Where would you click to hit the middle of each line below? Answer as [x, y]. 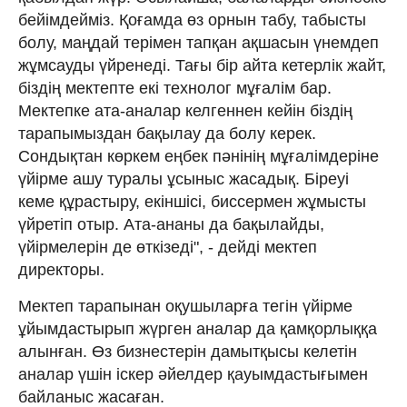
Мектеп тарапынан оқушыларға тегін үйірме [185, 306]
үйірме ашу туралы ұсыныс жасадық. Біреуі [184, 179]
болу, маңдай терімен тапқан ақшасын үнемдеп [199, 42]
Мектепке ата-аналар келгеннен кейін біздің [185, 110]
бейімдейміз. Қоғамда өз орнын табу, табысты [192, 20]
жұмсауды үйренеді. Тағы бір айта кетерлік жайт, [202, 65]
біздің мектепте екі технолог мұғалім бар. [175, 88]
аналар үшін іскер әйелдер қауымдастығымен [193, 374]
